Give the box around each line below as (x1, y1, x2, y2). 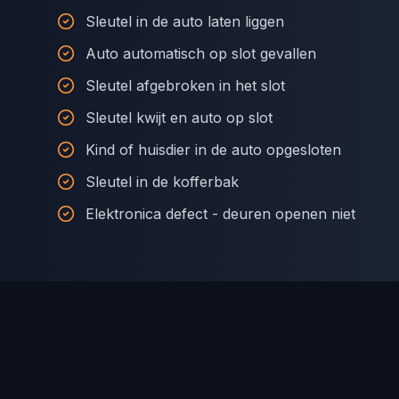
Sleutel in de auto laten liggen (85, 12, 284, 30)
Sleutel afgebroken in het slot (85, 77, 285, 94)
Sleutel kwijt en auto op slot (85, 109, 273, 126)
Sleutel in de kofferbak (85, 173, 239, 191)
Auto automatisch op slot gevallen (85, 45, 316, 62)
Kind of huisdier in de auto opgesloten (85, 141, 341, 159)
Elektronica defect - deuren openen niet (85, 205, 355, 223)
